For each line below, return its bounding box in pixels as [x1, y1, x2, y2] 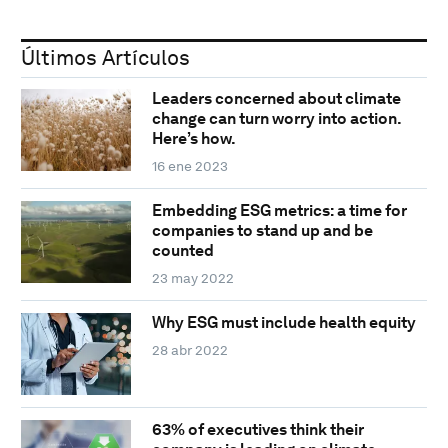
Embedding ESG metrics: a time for [151, 201, 407, 221]
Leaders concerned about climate [151, 89, 401, 109]
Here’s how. [151, 129, 236, 149]
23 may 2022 [151, 270, 234, 287]
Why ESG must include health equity [151, 313, 416, 333]
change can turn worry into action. [151, 109, 401, 129]
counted [151, 241, 214, 261]
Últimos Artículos [21, 44, 190, 70]
